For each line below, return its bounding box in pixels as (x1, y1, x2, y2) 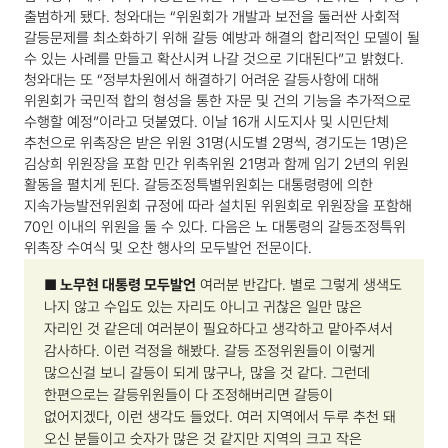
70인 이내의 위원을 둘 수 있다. (24, 218, 212, 237)
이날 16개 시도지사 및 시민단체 (202, 113, 389, 132)
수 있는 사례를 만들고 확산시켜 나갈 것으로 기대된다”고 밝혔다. (24, 50, 404, 69)
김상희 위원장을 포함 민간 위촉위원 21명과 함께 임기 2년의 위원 (24, 155, 409, 174)
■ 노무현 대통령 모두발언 (44, 276, 196, 295)
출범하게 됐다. (24, 8, 114, 27)
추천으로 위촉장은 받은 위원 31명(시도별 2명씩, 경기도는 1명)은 (24, 134, 408, 153)
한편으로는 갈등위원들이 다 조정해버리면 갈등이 (44, 386, 333, 405)
